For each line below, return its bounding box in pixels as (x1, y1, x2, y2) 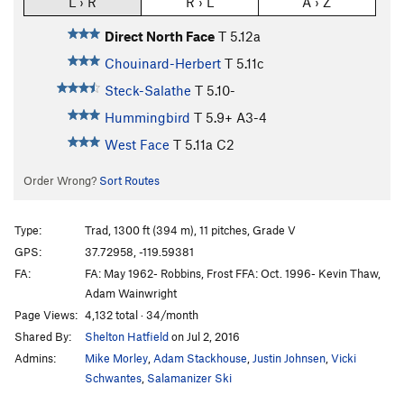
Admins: (14, 350, 56, 365)
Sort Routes (98, 173, 160, 188)
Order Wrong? (23, 173, 99, 188)
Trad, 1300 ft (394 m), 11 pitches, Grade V (85, 222, 296, 237)
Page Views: (14, 307, 78, 322)
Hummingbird (104, 109, 190, 126)
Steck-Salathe (104, 82, 191, 99)
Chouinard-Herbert (104, 55, 221, 72)
